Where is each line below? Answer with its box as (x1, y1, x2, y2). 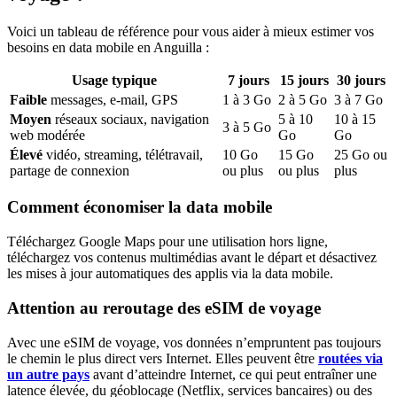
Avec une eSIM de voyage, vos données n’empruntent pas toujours (7, 334, 381, 350)
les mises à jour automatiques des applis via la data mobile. (7, 266, 333, 282)
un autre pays (7, 366, 90, 382)
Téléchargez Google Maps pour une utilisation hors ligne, (7, 234, 328, 250)
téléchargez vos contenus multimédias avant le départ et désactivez (7, 250, 377, 266)
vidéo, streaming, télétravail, (46, 146, 203, 162)
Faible (10, 91, 47, 107)
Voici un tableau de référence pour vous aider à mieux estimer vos (7, 23, 374, 39)
